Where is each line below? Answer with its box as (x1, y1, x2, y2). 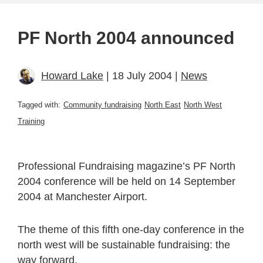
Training (18, 116, 45, 126)
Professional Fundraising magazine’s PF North (18, 160, 235, 172)
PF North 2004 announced (18, 28, 234, 48)
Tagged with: (18, 100, 60, 109)
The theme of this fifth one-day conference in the (18, 223, 244, 235)
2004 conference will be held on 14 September (18, 175, 235, 187)
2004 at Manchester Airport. (18, 190, 147, 203)
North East (144, 100, 181, 109)
